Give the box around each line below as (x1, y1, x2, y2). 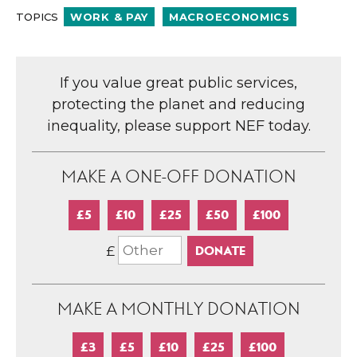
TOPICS (16, 10, 61, 23)
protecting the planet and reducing (52, 95, 305, 113)
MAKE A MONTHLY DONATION (57, 299, 300, 319)
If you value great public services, (60, 73, 297, 92)
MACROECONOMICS (169, 10, 290, 23)
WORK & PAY (70, 10, 148, 23)
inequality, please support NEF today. (46, 116, 311, 135)
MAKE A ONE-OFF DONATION (61, 167, 296, 186)
